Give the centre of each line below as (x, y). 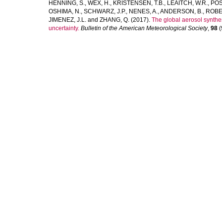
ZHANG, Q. (114, 20)
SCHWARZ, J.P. (105, 11)
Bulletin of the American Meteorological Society (144, 28)
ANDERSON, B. (181, 11)
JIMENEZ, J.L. (67, 20)
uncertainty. (64, 28)
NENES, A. (143, 11)
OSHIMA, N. (65, 11)
